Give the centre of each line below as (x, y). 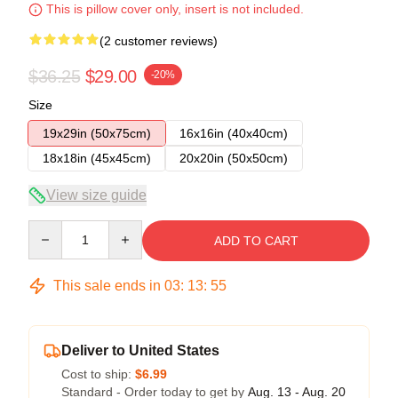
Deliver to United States (140, 350)
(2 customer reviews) (159, 40)
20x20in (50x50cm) (234, 158)
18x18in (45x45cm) (97, 158)
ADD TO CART (256, 240)
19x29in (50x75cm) (97, 133)
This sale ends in (107, 285)
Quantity (51, 228)
